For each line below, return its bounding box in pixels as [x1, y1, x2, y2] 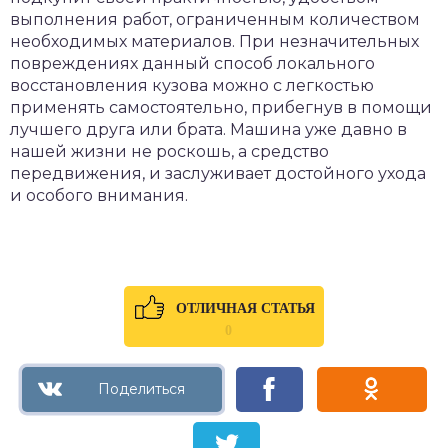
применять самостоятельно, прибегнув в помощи [10, 97, 432, 117]
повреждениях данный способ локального [10, 53, 375, 73]
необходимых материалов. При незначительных [10, 31, 419, 51]
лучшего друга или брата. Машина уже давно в [10, 119, 407, 139]
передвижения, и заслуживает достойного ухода [10, 163, 426, 183]
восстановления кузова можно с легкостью [10, 75, 374, 95]
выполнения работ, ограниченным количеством [10, 9, 420, 29]
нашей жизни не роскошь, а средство [10, 141, 329, 161]
